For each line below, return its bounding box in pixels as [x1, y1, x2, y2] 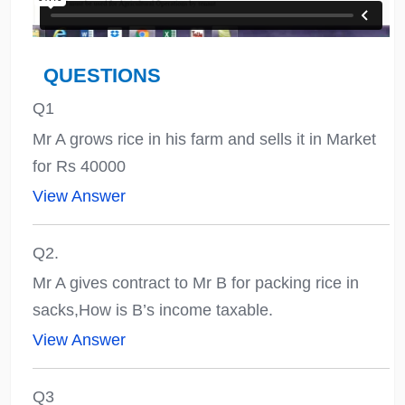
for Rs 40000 [32, 156, 126, 175]
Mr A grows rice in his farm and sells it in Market [32, 129, 376, 148]
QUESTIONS [42, 64, 161, 88]
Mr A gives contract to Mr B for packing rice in [32, 273, 359, 292]
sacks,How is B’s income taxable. [32, 300, 273, 319]
